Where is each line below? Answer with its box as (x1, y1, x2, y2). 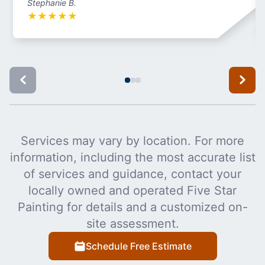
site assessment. (86, 216, 179, 231)
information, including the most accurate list (9, 150, 256, 164)
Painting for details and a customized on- (17, 199, 248, 214)
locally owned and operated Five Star (28, 183, 237, 198)
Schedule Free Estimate (85, 240, 192, 252)
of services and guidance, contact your (24, 166, 241, 181)
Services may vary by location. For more (21, 133, 244, 148)
